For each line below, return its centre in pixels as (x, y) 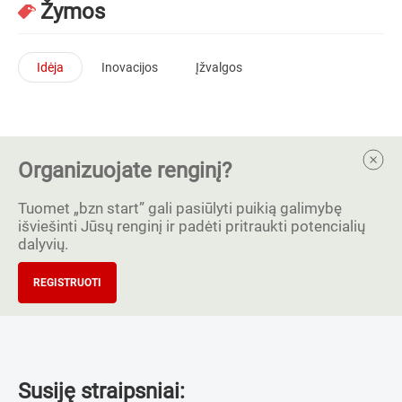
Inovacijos (130, 67)
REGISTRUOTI (67, 282)
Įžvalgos (219, 67)
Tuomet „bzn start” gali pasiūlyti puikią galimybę (180, 208)
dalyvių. (43, 244)
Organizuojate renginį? (125, 170)
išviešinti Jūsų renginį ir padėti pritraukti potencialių (192, 226)
